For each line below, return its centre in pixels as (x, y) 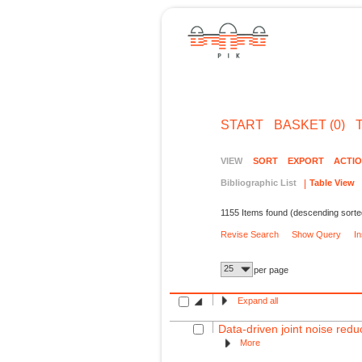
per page (271, 270)
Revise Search (250, 234)
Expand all (257, 301)
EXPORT (305, 160)
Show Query (317, 234)
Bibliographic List (259, 183)
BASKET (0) (309, 124)
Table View (332, 183)
